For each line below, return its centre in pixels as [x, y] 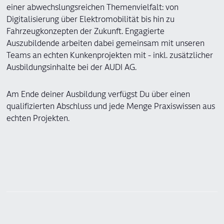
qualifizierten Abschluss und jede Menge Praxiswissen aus [111, 107]
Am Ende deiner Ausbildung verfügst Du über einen [98, 95]
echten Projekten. [38, 119]
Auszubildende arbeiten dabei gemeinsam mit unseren [105, 44]
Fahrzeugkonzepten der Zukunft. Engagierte [85, 32]
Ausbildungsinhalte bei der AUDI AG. [71, 68]
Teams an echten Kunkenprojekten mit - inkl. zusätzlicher [110, 56]
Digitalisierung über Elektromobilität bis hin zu [90, 20]
